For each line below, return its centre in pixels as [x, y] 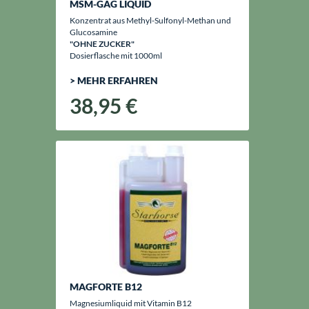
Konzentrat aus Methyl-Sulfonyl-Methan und [150, 20]
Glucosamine [93, 32]
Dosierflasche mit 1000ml [116, 56]
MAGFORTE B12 [106, 287]
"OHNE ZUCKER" [102, 44]
